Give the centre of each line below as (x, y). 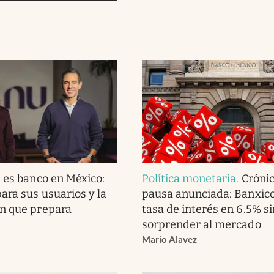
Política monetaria (189, 178)
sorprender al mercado (201, 224)
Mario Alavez (169, 239)
